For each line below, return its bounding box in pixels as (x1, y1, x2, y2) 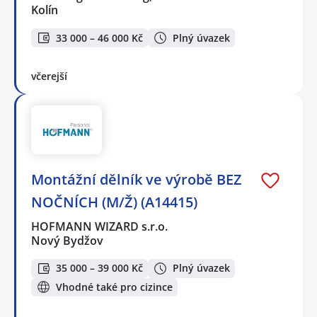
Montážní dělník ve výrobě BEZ (31, 170, 242, 189)
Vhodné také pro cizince (56, 279, 173, 294)
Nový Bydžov (31, 233, 103, 248)
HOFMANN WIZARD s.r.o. (31, 219, 169, 234)
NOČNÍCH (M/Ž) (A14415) (31, 192, 197, 212)
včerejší (31, 69, 67, 83)
